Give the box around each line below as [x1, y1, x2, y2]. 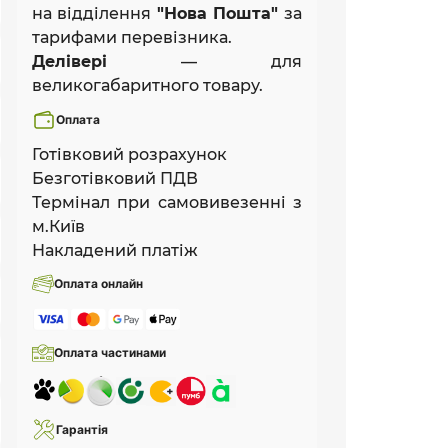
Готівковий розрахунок [32, 144, 227, 164]
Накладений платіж [32, 240, 198, 260]
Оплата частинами [54, 344, 166, 360]
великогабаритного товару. [32, 75, 263, 95]
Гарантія [56, 421, 108, 437]
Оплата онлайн [54, 275, 143, 291]
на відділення [32, 3, 157, 23]
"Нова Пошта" [156, 3, 284, 23]
